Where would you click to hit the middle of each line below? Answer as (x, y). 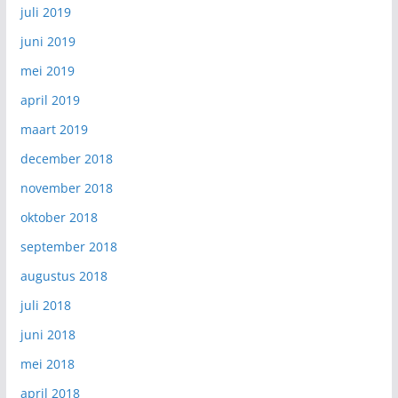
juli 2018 (45, 305)
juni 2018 (48, 334)
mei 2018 (47, 363)
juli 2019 (45, 12)
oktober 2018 (59, 217)
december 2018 (66, 158)
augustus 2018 (64, 275)
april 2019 (50, 99)
